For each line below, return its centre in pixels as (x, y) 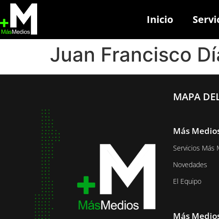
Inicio (160, 19)
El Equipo (187, 181)
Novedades (190, 164)
